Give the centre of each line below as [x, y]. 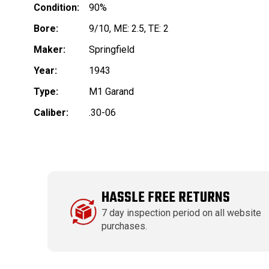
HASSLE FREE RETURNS [166, 198]
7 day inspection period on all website [182, 213]
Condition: [56, 8]
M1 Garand [111, 92]
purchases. [125, 226]
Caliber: [51, 113]
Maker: [50, 50]
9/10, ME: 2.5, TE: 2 [129, 29]
